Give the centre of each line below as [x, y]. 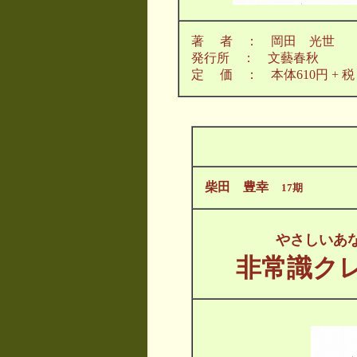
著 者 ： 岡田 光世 [263, 41]
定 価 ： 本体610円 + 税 [273, 75]
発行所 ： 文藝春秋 [255, 58]
